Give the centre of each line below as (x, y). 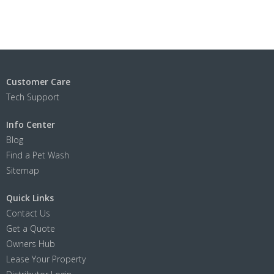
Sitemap (23, 170)
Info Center (31, 124)
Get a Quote (31, 228)
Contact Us (28, 213)
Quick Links (30, 198)
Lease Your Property (46, 259)
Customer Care (38, 81)
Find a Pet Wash (38, 155)
